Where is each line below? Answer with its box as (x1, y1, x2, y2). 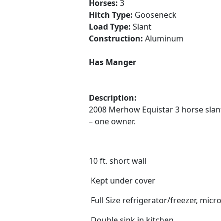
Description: (89, 92, 137, 103)
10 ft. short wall (89, 155, 147, 166)
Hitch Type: (89, 9, 135, 20)
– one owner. (89, 116, 140, 127)
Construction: (89, 33, 145, 44)
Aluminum (145, 33, 184, 44)
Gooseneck (135, 9, 177, 20)
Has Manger (89, 57, 136, 68)
